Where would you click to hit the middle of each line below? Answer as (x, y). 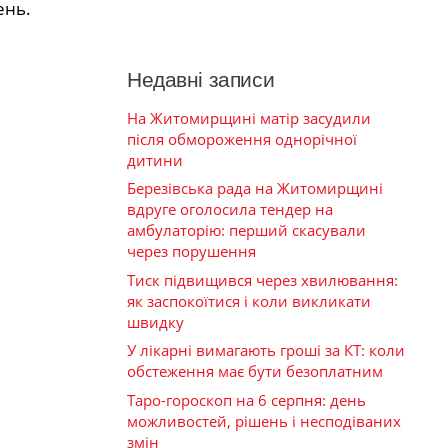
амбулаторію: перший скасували (246, 230)
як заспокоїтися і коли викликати (249, 300)
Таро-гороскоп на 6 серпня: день (246, 399)
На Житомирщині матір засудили (249, 117)
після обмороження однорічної (242, 138)
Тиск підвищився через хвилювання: (262, 279)
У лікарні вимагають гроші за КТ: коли (266, 350)
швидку (155, 321)
